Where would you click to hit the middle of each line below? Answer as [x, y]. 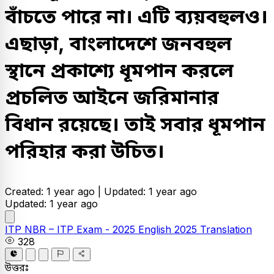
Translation [226, 229]
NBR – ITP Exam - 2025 [81, 229]
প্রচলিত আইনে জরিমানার [112, 97]
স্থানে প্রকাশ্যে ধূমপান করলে [119, 70]
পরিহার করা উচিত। [87, 151]
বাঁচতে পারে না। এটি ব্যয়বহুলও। [136, 16]
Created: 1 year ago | [54, 191]
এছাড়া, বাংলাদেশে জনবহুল [118, 43]
